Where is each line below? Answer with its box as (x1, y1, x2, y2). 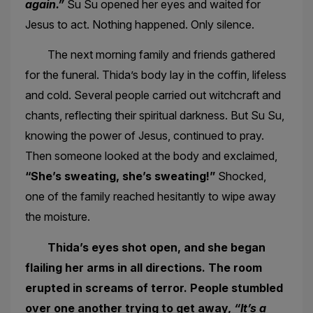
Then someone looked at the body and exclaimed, (24, 149, 277, 163)
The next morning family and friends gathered (24, 48, 275, 62)
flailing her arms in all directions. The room (24, 260, 262, 275)
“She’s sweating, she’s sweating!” (24, 169, 218, 184)
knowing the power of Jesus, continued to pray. (24, 129, 264, 143)
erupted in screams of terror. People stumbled (24, 280, 283, 295)
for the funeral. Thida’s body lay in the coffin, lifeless (24, 68, 286, 82)
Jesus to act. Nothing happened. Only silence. (24, 17, 254, 31)
